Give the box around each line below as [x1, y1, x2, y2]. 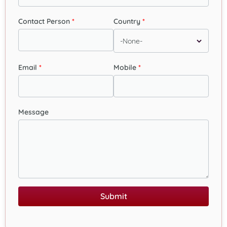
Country [113, 17, 140, 26]
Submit [100, 191, 127, 202]
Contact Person [18, 17, 70, 26]
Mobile [113, 63, 136, 72]
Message [18, 107, 49, 117]
